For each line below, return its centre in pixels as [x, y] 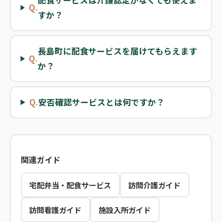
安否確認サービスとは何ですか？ [102, 102]
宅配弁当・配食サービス [70, 185]
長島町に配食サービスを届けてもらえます [118, 51]
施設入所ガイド [125, 209]
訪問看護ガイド [55, 209]
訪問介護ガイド [154, 185]
